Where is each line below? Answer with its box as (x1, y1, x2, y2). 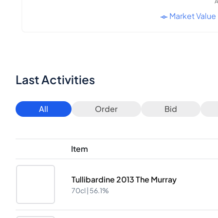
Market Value (169, 11, 216, 21)
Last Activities (16, 72, 95, 87)
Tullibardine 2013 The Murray (72, 174, 177, 185)
